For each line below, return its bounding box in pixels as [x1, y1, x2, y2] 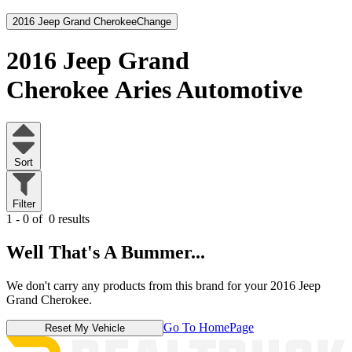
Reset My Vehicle [45, 322, 125, 335]
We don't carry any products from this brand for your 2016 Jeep [6, 279, 321, 293]
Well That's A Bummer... [6, 242, 205, 263]
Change [137, 15, 171, 27]
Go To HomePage [163, 321, 254, 335]
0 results [46, 212, 90, 226]
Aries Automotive [115, 75, 302, 104]
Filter [13, 198, 35, 211]
